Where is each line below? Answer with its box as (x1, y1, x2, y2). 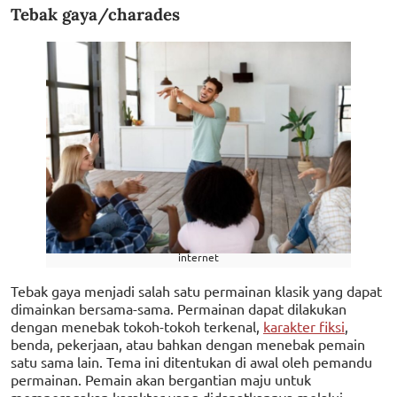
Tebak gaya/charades (11, 4, 180, 26)
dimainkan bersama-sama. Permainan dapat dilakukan (11, 299, 346, 317)
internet (178, 249, 219, 264)
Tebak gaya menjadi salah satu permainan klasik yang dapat (11, 281, 382, 300)
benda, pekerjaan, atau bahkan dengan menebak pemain (11, 334, 365, 353)
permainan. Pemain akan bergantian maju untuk (11, 370, 311, 388)
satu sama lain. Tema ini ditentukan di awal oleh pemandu (11, 352, 372, 370)
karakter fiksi (263, 316, 345, 335)
